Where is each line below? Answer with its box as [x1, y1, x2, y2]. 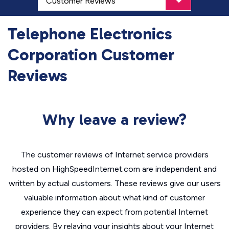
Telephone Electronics [8, 24, 172, 43]
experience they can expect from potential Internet [21, 207, 208, 217]
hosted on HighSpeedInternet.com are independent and [12, 164, 217, 174]
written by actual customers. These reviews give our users [8, 178, 221, 188]
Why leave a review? [42, 110, 187, 129]
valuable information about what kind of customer [24, 193, 205, 202]
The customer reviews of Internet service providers [20, 150, 209, 159]
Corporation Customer [8, 45, 174, 64]
